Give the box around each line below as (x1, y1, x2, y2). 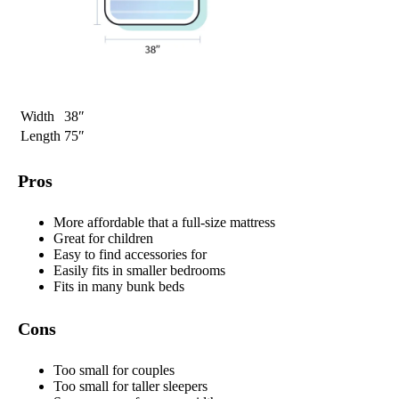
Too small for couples (53, 362, 175, 379)
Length (20, 128, 61, 144)
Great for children (53, 231, 153, 247)
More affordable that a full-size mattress (53, 215, 275, 231)
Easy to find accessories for (53, 247, 207, 263)
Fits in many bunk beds (53, 279, 184, 295)
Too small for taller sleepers (53, 379, 208, 395)
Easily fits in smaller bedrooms (53, 263, 225, 279)
